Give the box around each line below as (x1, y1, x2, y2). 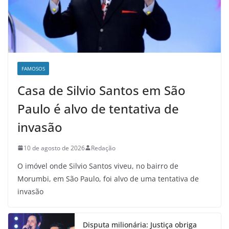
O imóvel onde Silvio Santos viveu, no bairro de (17, 161, 178, 171)
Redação (91, 143, 116, 152)
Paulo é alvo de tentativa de (17, 100, 179, 117)
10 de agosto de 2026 (24, 143, 85, 152)
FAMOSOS (21, 64, 45, 72)
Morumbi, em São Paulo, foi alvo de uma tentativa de (17, 173, 199, 184)
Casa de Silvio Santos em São (17, 81, 186, 99)
